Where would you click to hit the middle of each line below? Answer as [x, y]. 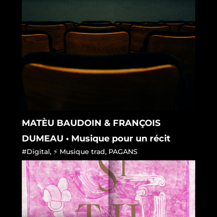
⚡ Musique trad [79, 151]
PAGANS [123, 151]
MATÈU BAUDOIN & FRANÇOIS [91, 123]
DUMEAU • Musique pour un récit [96, 138]
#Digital [36, 151]
